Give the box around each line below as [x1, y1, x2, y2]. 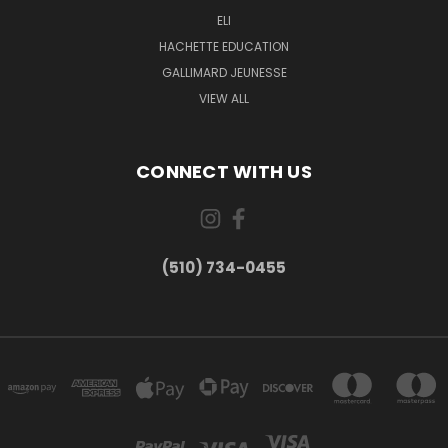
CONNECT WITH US [136, 158, 312, 184]
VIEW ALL [199, 89, 249, 107]
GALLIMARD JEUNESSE [161, 63, 287, 81]
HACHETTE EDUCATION [159, 37, 289, 55]
